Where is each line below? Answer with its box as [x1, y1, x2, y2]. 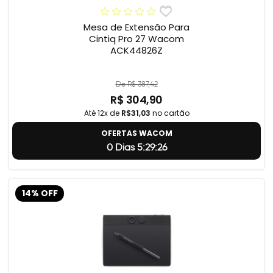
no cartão [150, 108, 190, 119]
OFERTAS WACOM [101, 128, 172, 139]
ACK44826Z [110, 44, 163, 57]
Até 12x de [83, 108, 121, 119]
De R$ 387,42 [115, 79, 158, 89]
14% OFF [21, 187, 58, 199]
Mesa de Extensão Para [83, 21, 190, 34]
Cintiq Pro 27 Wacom [89, 32, 184, 46]
